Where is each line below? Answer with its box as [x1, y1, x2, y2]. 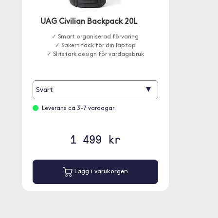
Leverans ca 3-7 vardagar [41, 106, 114, 111]
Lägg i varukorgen [72, 168, 128, 175]
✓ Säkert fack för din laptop [54, 43, 136, 49]
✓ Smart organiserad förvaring [52, 34, 139, 40]
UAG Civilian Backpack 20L [40, 18, 138, 26]
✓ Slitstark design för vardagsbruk [46, 52, 144, 57]
